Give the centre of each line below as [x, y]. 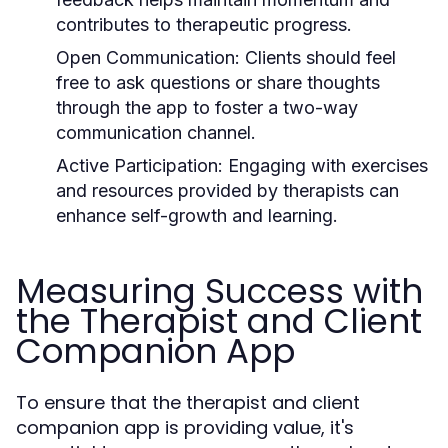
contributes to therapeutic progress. [204, 24]
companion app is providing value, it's [185, 427]
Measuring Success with [219, 290]
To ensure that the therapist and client [188, 402]
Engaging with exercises [325, 165]
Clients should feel [318, 57]
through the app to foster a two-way [207, 107]
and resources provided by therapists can [227, 190]
